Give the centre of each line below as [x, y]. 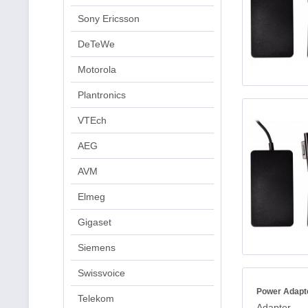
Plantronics [102, 95]
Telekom [96, 298]
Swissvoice [101, 273]
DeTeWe [96, 44]
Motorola [97, 69]
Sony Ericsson [109, 19]
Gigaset [95, 222]
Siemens [97, 247]
